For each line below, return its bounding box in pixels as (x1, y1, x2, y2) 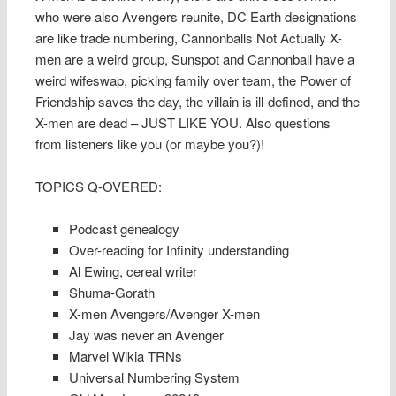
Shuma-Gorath (68, 283, 155, 302)
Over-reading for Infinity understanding (68, 240, 289, 260)
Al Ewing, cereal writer (68, 262, 197, 281)
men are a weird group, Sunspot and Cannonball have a (35, 49, 355, 68)
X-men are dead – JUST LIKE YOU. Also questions (35, 112, 331, 132)
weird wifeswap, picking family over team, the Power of (35, 70, 352, 89)
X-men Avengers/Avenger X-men (68, 304, 260, 324)
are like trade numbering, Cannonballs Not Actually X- (35, 27, 343, 47)
